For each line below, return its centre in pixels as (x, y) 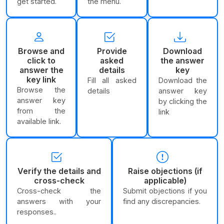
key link (41, 80)
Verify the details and (59, 171)
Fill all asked (112, 80)
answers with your (59, 201)
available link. (39, 121)
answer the (41, 70)
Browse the (41, 90)
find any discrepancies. (162, 201)
